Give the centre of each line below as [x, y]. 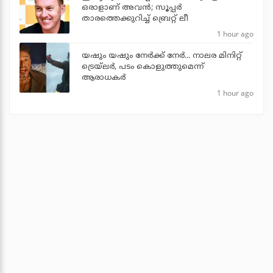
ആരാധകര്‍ [104, 78]
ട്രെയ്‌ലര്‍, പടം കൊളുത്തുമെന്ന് [143, 67]
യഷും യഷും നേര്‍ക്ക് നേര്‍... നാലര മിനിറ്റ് [162, 56]
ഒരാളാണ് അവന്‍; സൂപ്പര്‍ [132, 8]
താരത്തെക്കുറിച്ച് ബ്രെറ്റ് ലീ [135, 19]
